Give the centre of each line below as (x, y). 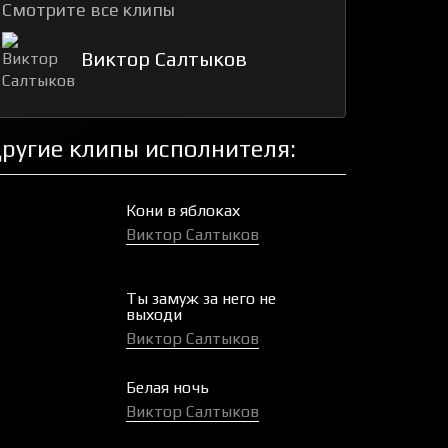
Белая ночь (167, 387)
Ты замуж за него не (201, 299)
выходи (154, 315)
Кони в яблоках (183, 210)
